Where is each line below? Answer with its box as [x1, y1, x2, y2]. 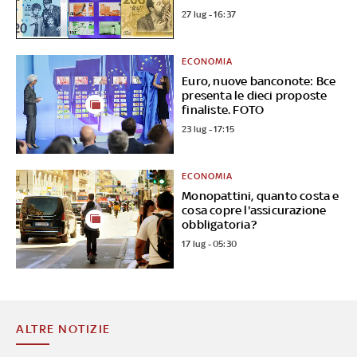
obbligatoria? [182, 217, 257, 231]
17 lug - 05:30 [182, 237, 237, 249]
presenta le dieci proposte [182, 88, 328, 103]
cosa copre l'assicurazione [182, 202, 327, 217]
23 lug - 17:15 [182, 124, 235, 135]
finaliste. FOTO [182, 103, 265, 117]
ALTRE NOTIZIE [16, 321, 111, 335]
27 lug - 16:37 [182, 9, 237, 21]
